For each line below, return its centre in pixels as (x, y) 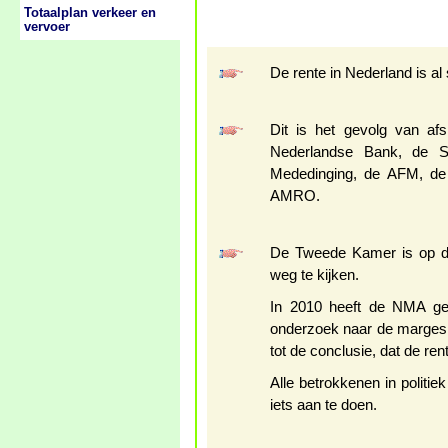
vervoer (47, 27)
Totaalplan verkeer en (90, 13)
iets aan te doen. (323, 405)
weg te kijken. (314, 275)
